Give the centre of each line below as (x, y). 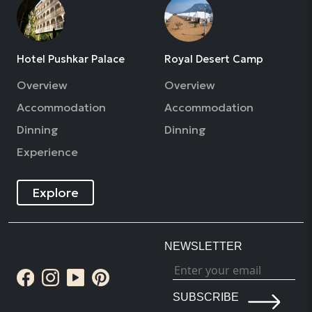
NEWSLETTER (203, 246)
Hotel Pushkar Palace (71, 58)
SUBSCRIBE (206, 297)
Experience (47, 151)
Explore (55, 192)
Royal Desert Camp (214, 58)
